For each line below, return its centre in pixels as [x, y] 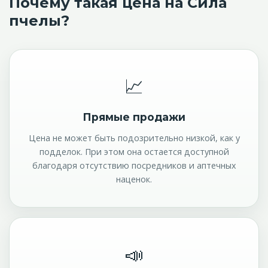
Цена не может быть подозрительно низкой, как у [134, 138]
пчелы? [39, 21]
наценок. [134, 179]
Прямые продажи [134, 117]
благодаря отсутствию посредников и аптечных [134, 165]
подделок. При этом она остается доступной [134, 152]
